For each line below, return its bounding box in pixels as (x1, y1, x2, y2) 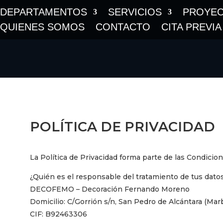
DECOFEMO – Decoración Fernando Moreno (30, 184, 190, 194)
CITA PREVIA (161, 21, 222, 32)
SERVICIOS (108, 6, 162, 17)
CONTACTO (96, 21, 150, 32)
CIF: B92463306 (30, 209, 87, 219)
